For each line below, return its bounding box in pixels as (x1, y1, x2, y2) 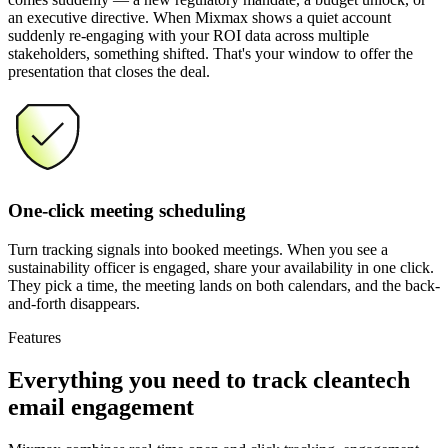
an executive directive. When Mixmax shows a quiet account (8, 9, 391, 27)
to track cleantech (220, 366, 410, 393)
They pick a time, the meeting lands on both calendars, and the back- (8, 276, 440, 294)
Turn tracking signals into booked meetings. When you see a (8, 240, 388, 258)
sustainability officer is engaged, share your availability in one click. (8, 258, 434, 276)
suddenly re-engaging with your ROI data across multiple (8, 27, 369, 45)
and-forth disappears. (8, 294, 140, 312)
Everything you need (8, 366, 220, 393)
